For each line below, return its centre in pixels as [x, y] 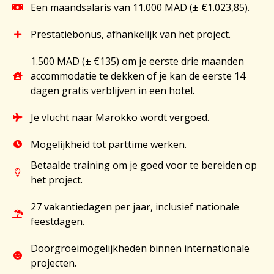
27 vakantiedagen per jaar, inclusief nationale [135, 207]
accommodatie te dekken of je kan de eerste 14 [138, 76]
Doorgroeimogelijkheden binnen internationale [140, 249]
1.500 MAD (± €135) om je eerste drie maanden [137, 61]
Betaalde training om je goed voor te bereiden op [143, 165]
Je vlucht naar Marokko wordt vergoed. [120, 118]
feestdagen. [57, 222]
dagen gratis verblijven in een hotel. [112, 91]
